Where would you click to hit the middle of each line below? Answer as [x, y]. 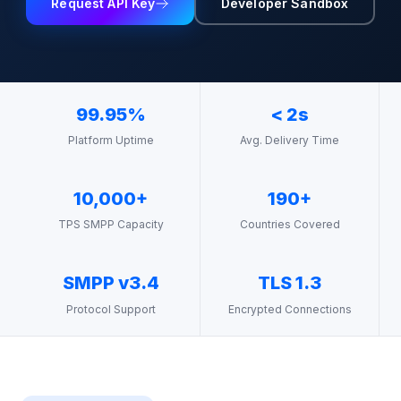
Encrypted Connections [290, 309]
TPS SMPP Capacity [111, 225]
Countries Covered [290, 225]
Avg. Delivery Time [290, 141]
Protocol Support [111, 309]
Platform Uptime [111, 141]
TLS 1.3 [290, 283]
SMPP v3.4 [111, 283]
